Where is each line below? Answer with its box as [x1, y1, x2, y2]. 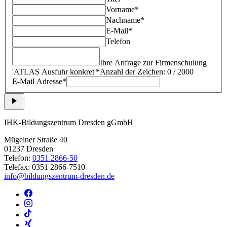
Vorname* [106, 5, 139, 14]
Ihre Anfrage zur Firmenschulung [100, 58, 207, 67]
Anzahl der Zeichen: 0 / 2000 [100, 67, 194, 76]
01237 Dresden [4, 144, 53, 153]
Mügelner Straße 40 [4, 135, 67, 144]
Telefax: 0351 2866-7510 [4, 162, 85, 171]
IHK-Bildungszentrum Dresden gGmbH [4, 118, 133, 127]
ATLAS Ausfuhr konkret [14, 67, 94, 76]
